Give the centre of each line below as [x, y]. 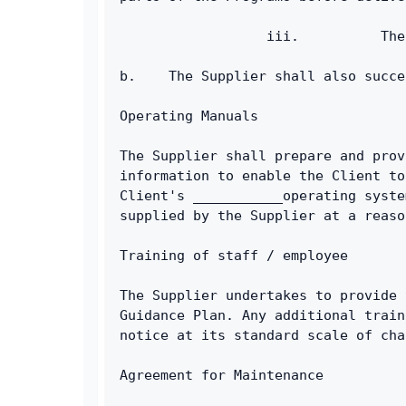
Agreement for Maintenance [222, 375]
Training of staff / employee [234, 255]
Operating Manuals [189, 116]
